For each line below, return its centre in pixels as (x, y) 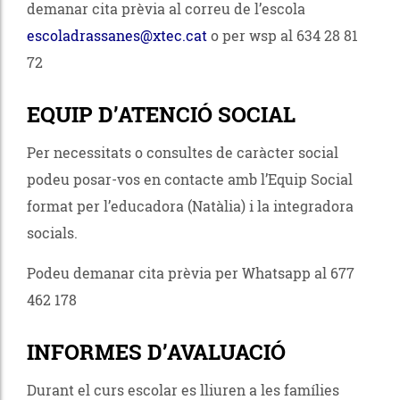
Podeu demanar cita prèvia (121, 272)
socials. (54, 232)
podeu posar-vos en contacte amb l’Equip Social (190, 179)
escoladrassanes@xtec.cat (117, 35)
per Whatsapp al (273, 272)
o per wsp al (252, 35)
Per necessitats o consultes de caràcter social (183, 152)
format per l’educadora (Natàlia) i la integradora (190, 205)
